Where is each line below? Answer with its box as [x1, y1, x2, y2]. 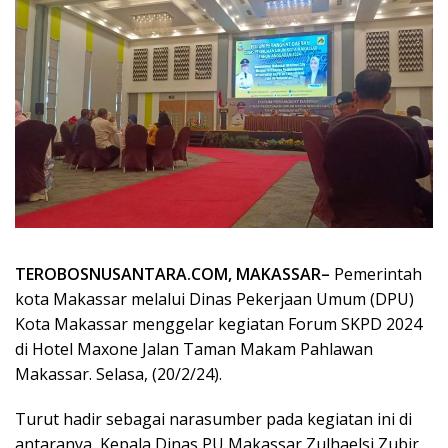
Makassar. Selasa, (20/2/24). [15, 362, 222, 385]
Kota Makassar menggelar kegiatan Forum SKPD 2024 [15, 312, 422, 335]
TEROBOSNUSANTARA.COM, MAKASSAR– [15, 262, 330, 285]
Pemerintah [330, 262, 422, 285]
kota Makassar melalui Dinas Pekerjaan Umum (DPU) [15, 287, 414, 310]
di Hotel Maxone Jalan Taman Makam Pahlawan [15, 337, 373, 360]
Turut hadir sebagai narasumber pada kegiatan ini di [15, 407, 412, 430]
